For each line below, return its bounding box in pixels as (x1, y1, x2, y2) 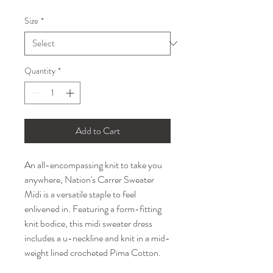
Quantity (24, 64, 55, 77)
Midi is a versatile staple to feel (24, 186, 136, 201)
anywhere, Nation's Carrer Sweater (24, 172, 154, 186)
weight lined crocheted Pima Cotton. (24, 245, 163, 260)
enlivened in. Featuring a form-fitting (24, 201, 161, 216)
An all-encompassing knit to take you (24, 157, 162, 172)
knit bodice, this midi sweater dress (24, 216, 152, 230)
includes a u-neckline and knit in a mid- (24, 230, 170, 245)
